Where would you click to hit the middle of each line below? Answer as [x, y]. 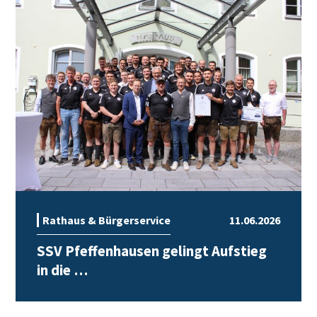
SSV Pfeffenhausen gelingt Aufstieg [152, 251]
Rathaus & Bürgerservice [107, 220]
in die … [63, 270]
